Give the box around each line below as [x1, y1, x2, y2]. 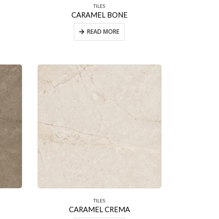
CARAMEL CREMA [68, 204, 130, 214]
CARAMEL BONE [71, 10, 128, 19]
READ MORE [87, 27, 120, 36]
